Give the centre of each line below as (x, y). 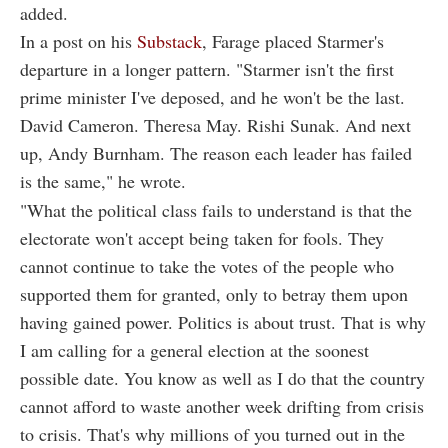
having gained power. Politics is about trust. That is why (223, 322)
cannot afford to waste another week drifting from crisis (222, 406)
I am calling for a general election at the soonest (194, 350)
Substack (169, 41)
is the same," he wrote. (103, 181)
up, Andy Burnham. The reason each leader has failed (216, 153)
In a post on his (78, 41)
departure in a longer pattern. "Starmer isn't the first (207, 69)
